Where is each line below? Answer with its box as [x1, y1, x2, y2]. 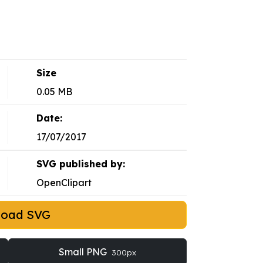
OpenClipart [36, 177, 92, 189]
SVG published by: [36, 158, 125, 170]
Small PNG [58, 246, 109, 258]
